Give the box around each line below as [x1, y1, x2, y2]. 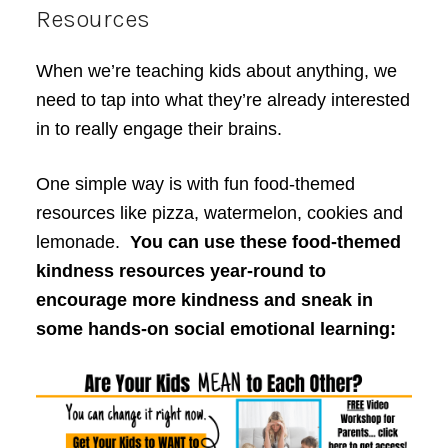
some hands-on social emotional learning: [35, 319, 396, 340]
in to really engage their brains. [35, 119, 282, 140]
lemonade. [35, 232, 130, 253]
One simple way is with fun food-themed [35, 174, 355, 195]
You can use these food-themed [129, 232, 401, 253]
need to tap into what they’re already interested [35, 90, 410, 111]
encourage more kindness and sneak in [35, 290, 373, 311]
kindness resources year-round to [35, 261, 326, 282]
